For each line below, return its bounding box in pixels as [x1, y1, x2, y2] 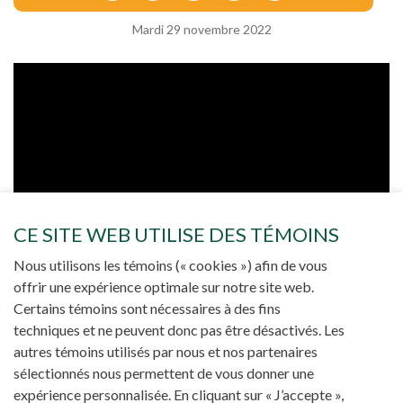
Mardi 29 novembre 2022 [131, 22, 272, 37]
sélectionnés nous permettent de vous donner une [13, 364, 314, 382]
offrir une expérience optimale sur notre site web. [13, 278, 314, 296]
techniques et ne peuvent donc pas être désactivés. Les [13, 321, 345, 339]
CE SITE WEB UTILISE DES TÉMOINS [13, 222, 339, 247]
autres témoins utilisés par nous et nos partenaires [13, 343, 318, 361]
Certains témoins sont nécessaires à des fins [13, 300, 281, 318]
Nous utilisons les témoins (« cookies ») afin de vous [13, 256, 327, 274]
